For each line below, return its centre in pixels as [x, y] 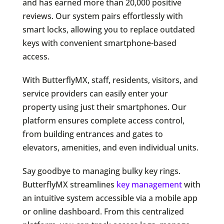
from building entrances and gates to [92, 134]
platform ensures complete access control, [103, 121]
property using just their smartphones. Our [104, 107]
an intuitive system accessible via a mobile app [110, 198]
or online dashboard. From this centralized [103, 212]
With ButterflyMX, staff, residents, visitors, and [110, 80]
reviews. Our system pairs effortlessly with [102, 16]
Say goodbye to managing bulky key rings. [101, 171]
